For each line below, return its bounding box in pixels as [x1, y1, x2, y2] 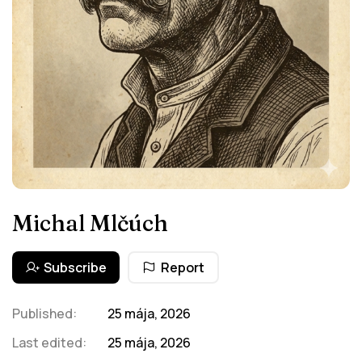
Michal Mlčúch [12, 208, 168, 237]
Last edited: [12, 333, 86, 351]
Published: [12, 304, 77, 322]
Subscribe [44, 258, 107, 276]
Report [161, 258, 204, 276]
